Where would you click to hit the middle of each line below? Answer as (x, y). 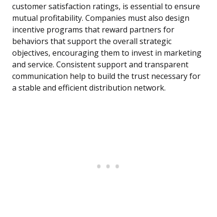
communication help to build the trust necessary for (106, 76)
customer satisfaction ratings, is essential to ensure (106, 7)
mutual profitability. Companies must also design (101, 18)
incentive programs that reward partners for (93, 30)
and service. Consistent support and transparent (100, 65)
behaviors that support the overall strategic (92, 41)
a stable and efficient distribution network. (89, 88)
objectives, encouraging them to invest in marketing (107, 53)
